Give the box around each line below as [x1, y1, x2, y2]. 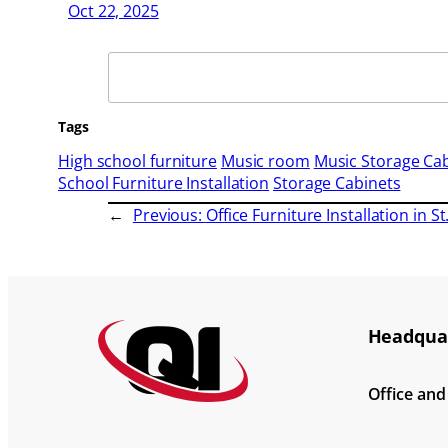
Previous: [132, 204, 206, 227]
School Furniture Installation [58, 172, 270, 195]
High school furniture [58, 150, 217, 173]
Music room [220, 150, 310, 173]
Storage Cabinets [273, 172, 401, 195]
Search [107, 51, 161, 74]
